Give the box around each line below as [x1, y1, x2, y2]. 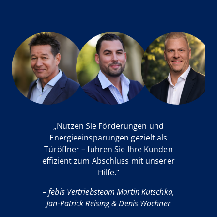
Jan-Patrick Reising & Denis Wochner [46, 198, 170, 209]
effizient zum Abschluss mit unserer [42, 155, 175, 167]
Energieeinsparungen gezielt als [49, 132, 168, 143]
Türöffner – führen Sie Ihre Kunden [44, 144, 173, 155]
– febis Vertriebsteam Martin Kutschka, [43, 186, 174, 198]
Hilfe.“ [97, 167, 120, 178]
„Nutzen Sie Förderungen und [53, 121, 164, 132]
